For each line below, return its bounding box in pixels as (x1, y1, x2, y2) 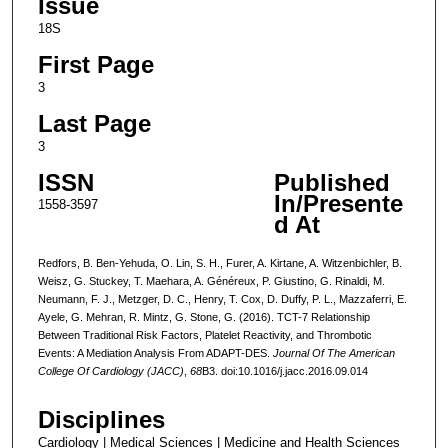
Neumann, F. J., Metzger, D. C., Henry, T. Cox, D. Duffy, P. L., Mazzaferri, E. (37, 292, 407, 305)
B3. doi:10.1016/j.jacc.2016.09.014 (201, 364, 368, 377)
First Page (37, 50, 154, 78)
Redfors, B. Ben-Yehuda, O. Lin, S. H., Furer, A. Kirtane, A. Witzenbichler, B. (37, 256, 402, 269)
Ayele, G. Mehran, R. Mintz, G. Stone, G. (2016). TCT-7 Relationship (37, 310, 370, 323)
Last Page (37, 109, 151, 137)
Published (273, 168, 390, 196)
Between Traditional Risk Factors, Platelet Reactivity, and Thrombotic (37, 328, 372, 341)
